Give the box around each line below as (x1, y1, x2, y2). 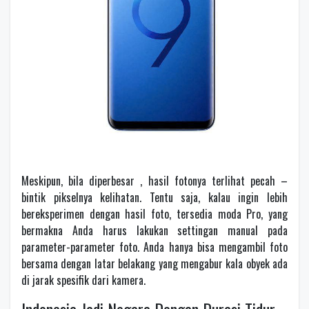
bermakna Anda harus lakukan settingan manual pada (21, 221, 288, 239)
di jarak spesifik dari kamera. (21, 271, 146, 288)
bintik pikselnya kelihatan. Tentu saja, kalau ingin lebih (21, 188, 288, 206)
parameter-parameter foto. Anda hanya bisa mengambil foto (21, 238, 288, 255)
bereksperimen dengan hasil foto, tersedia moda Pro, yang (21, 205, 288, 222)
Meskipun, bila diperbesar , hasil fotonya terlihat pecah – (21, 172, 288, 189)
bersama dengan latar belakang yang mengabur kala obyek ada (21, 255, 288, 272)
